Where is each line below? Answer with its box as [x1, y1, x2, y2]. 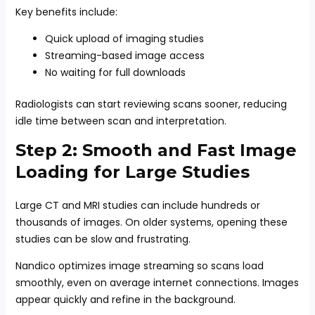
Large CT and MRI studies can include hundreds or [15, 198, 260, 212]
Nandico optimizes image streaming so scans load [15, 259, 264, 273]
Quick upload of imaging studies [44, 32, 204, 46]
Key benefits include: [15, 5, 117, 19]
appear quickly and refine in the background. [15, 292, 236, 307]
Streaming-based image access [44, 49, 205, 63]
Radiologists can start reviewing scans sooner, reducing [15, 97, 287, 111]
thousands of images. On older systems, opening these [15, 215, 288, 229]
